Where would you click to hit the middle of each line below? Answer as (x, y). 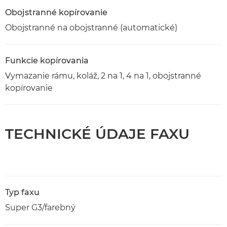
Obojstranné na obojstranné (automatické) (91, 27)
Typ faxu (22, 192)
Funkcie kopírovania (47, 60)
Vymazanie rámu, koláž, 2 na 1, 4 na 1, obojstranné (103, 75)
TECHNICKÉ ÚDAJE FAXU (97, 134)
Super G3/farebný (40, 207)
